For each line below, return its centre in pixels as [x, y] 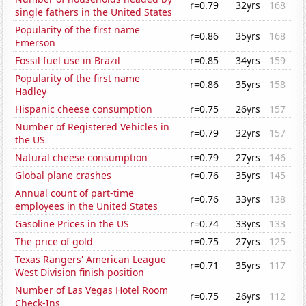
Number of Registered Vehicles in [93, 127]
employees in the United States [87, 206]
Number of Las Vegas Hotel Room [92, 290]
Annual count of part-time [75, 193]
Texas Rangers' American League [91, 260]
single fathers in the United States [94, 12]
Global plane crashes [64, 176]
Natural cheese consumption [82, 158]
